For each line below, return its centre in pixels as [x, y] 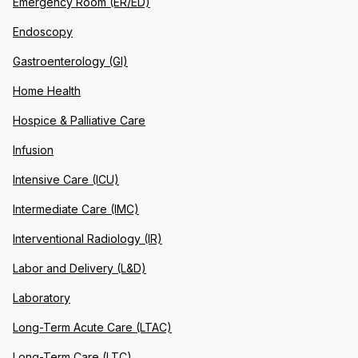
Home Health [47, 91]
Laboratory [42, 298]
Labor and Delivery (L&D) [80, 268]
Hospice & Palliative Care [79, 121]
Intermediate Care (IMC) [76, 209]
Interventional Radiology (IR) [88, 239]
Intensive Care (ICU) [66, 180]
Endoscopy [43, 32]
